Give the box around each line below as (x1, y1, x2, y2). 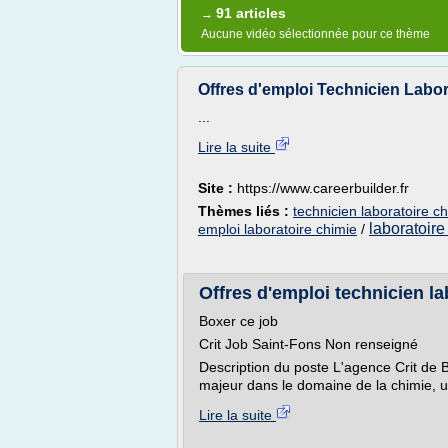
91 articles (216, 5, 286, 21)
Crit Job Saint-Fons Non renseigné (199, 336, 418, 352)
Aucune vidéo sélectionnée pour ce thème (201, 27, 430, 41)
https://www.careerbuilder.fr (237, 180, 409, 196)
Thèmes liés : (198, 203, 293, 219)
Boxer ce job (199, 313, 278, 329)
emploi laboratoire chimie (198, 221, 357, 237)
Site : (198, 180, 237, 196)
